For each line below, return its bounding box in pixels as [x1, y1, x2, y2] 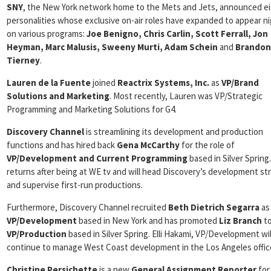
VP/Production [7, 228, 67, 240]
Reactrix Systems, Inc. [117, 77, 209, 88]
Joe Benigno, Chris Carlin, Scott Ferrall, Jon [87, 28, 268, 39]
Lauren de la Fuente [7, 77, 91, 88]
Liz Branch [219, 215, 262, 226]
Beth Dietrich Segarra [168, 201, 261, 213]
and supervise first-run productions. [7, 179, 143, 191]
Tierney [7, 54, 40, 66]
